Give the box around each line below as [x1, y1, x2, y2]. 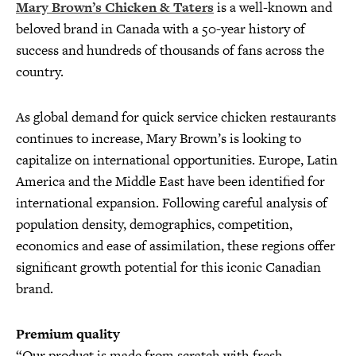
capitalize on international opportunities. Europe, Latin [16, 150, 338, 169]
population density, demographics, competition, [16, 215, 292, 234]
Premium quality [16, 324, 120, 343]
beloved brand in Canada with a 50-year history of [16, 19, 305, 38]
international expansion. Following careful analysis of [16, 193, 327, 212]
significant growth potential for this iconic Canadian [16, 257, 321, 277]
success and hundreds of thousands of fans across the [16, 41, 324, 60]
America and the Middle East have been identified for [16, 172, 325, 191]
